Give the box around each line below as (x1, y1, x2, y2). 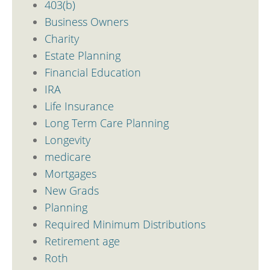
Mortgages (44, 166, 96, 181)
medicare (44, 149, 91, 164)
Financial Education (44, 64, 141, 80)
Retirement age (44, 233, 120, 248)
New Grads (44, 183, 99, 198)
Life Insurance (44, 98, 114, 113)
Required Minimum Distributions (44, 216, 206, 231)
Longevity (44, 132, 90, 147)
